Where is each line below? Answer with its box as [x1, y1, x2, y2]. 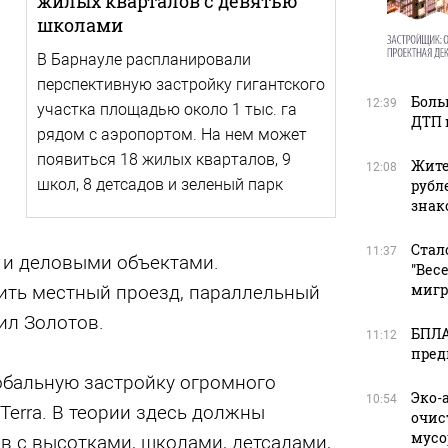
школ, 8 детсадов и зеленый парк [36, 175, 283, 194]
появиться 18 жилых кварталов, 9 [36, 150, 291, 169]
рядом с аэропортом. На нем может [36, 125, 307, 144]
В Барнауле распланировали [36, 50, 251, 69]
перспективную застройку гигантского [36, 75, 325, 94]
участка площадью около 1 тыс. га [36, 100, 297, 119]
